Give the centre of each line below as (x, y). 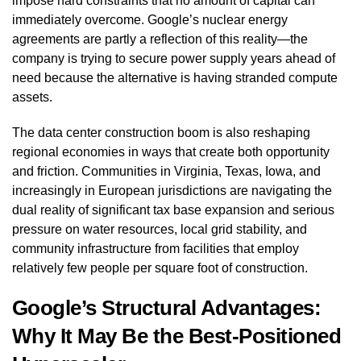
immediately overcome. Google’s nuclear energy (150, 19)
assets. (32, 97)
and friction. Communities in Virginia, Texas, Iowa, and (166, 171)
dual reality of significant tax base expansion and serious (173, 210)
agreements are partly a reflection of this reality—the (160, 39)
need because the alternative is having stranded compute (175, 77)
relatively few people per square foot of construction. (160, 268)
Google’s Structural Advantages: (167, 307)
